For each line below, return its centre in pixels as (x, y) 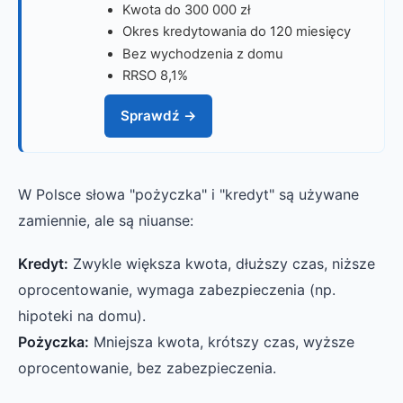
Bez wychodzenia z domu (203, 54)
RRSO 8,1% (155, 76)
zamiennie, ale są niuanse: (106, 220)
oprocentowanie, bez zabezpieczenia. (147, 367)
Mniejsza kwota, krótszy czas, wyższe (222, 341)
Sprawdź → (158, 115)
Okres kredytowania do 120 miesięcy (237, 32)
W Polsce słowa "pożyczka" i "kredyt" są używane (188, 194)
